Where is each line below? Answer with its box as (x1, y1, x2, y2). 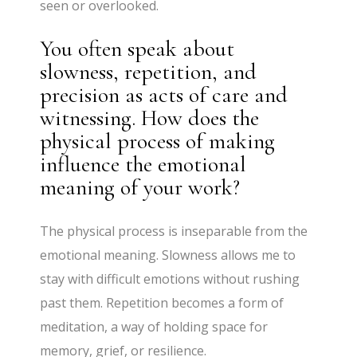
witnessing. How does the (40, 104, 260, 132)
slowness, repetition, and (40, 58, 257, 86)
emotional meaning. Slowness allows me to (40, 246, 296, 265)
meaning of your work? (40, 174, 241, 202)
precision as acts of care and (40, 81, 288, 109)
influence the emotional (40, 151, 247, 178)
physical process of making (40, 127, 276, 155)
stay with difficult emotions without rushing (40, 270, 300, 288)
